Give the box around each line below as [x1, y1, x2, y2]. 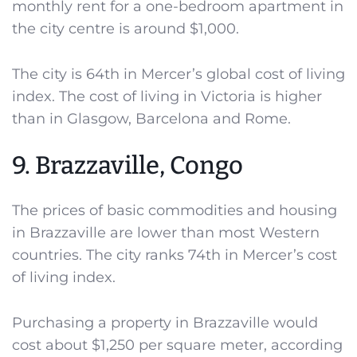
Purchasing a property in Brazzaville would [12, 314, 318, 332]
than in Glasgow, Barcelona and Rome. [12, 109, 291, 127]
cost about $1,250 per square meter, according [12, 336, 343, 355]
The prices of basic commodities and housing [12, 202, 337, 220]
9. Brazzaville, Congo [12, 151, 243, 181]
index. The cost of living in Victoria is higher [12, 87, 322, 105]
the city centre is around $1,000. [12, 19, 239, 37]
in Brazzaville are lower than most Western [12, 224, 320, 242]
